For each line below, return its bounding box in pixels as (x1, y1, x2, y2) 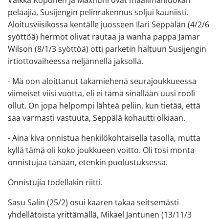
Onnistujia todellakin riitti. (8, 177, 103, 188)
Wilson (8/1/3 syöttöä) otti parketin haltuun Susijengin (8, 44, 206, 55)
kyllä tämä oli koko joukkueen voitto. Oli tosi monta (8, 145, 195, 156)
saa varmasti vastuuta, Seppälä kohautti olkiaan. (8, 112, 185, 124)
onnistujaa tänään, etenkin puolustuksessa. (8, 157, 168, 168)
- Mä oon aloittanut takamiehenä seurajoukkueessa (8, 76, 197, 87)
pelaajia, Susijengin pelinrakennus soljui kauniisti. (8, 7, 189, 18)
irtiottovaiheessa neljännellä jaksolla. (8, 56, 143, 67)
